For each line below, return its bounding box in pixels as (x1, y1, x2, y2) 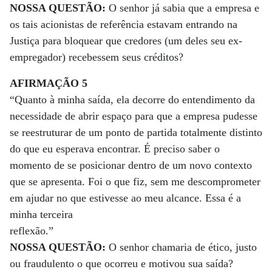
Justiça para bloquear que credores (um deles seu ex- (10, 35, 242, 47)
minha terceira (10, 208, 73, 220)
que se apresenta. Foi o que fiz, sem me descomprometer (10, 175, 260, 188)
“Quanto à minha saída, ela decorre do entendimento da (10, 93, 255, 106)
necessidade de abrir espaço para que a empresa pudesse (10, 110, 257, 122)
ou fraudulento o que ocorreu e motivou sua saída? (10, 257, 233, 270)
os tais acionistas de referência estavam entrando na (10, 18, 237, 30)
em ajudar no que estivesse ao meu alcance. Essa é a (10, 192, 241, 204)
